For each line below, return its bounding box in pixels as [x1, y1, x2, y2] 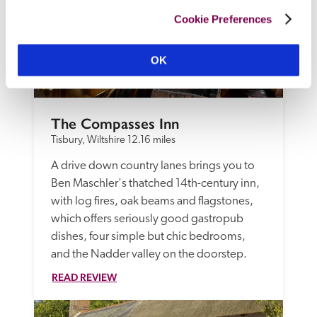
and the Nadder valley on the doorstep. [51, 248, 247, 260]
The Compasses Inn [51, 114, 179, 133]
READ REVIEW [52, 270, 117, 283]
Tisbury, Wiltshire [51, 134, 125, 146]
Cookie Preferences [173, 13, 272, 25]
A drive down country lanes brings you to [51, 159, 255, 172]
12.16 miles [127, 134, 175, 146]
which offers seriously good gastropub [51, 212, 243, 225]
